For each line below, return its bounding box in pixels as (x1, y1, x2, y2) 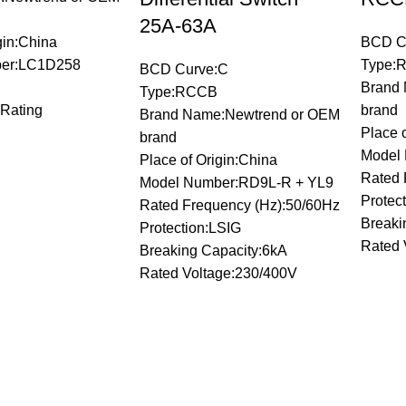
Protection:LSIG (140, 220, 242, 236)
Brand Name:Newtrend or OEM (140, 107, 341, 122)
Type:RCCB (140, 84, 218, 100)
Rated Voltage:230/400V (140, 266, 298, 281)
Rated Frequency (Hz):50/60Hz (140, 198, 341, 213)
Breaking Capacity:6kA (140, 243, 288, 258)
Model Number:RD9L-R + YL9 (140, 175, 334, 190)
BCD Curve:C (140, 62, 229, 77)
